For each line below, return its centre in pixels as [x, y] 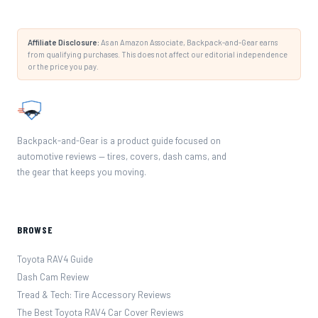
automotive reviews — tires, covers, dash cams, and [122, 156]
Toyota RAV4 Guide [55, 259]
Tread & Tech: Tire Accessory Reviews [94, 294]
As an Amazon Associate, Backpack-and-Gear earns [188, 42]
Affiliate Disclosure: [64, 42]
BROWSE [35, 229]
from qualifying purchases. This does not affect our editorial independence [158, 54]
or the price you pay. [63, 66]
